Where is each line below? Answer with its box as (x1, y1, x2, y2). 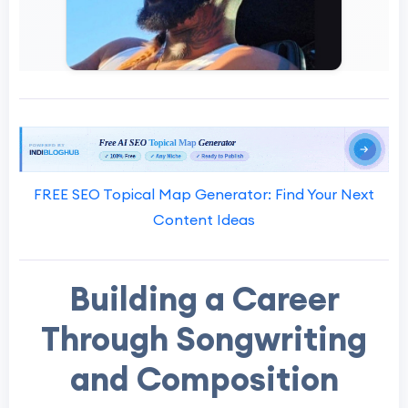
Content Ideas (153, 209, 255, 229)
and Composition (69, 357, 339, 400)
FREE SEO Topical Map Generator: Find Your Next (34, 184, 374, 203)
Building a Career (68, 277, 340, 320)
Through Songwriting (41, 317, 367, 360)
